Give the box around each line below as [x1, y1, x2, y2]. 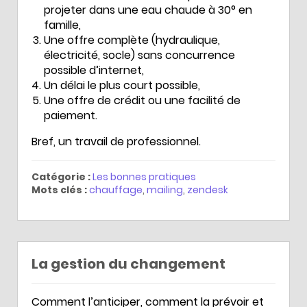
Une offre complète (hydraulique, [44, 32, 220, 48]
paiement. [44, 107, 97, 123]
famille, [44, 16, 81, 33]
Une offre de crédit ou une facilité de [44, 92, 241, 108]
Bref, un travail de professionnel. [32, 133, 201, 149]
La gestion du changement [32, 254, 225, 273]
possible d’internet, [44, 62, 144, 78]
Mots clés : [32, 182, 87, 197]
